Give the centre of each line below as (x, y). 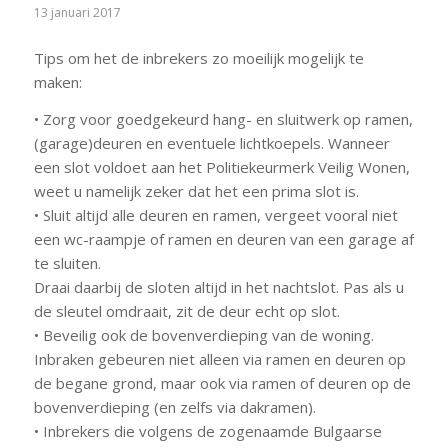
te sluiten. (67, 262)
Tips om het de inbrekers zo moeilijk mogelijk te (198, 58)
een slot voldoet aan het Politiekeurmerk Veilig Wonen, (221, 166)
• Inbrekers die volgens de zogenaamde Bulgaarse (207, 430)
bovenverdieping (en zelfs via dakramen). (174, 406)
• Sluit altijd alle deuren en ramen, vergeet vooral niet (215, 214)
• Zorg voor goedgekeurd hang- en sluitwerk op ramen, (223, 118)
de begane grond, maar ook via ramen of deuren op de (222, 382)
